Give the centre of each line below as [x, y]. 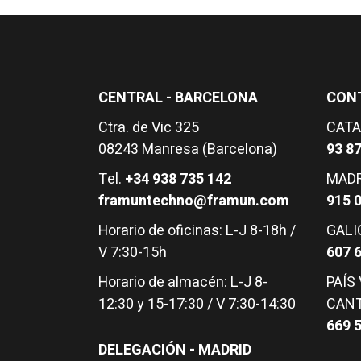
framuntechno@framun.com [194, 201]
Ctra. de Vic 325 [149, 127]
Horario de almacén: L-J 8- [183, 282]
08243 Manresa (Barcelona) [188, 149]
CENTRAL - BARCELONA [178, 98]
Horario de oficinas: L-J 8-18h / [197, 230]
